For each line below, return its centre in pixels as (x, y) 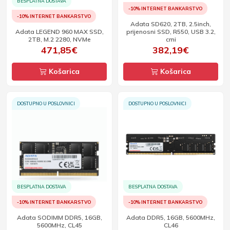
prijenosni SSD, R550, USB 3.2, (171, 32)
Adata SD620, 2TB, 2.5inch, (171, 24)
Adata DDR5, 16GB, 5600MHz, (171, 217)
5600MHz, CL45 (59, 225)
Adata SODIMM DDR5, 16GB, (59, 217)
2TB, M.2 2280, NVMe (59, 39)
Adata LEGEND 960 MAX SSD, (59, 32)
